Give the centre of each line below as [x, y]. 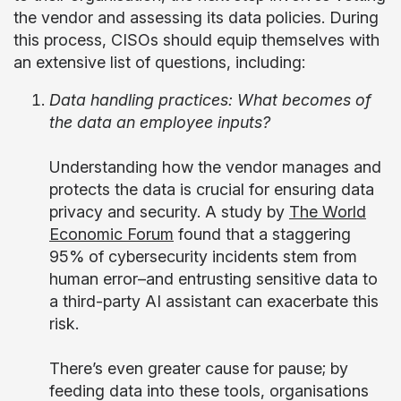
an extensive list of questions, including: [162, 62]
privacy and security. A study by [169, 212]
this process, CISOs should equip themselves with [196, 40]
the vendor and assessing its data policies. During [196, 17]
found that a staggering [262, 234]
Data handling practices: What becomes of [210, 100]
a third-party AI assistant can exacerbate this [214, 301]
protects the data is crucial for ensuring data [212, 189]
